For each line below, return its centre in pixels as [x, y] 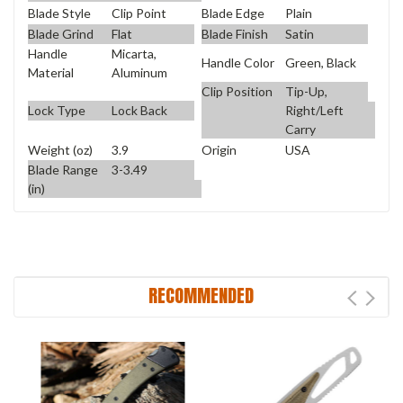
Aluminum [139, 73]
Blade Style [59, 13]
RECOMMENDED [201, 295]
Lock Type [57, 110]
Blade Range [63, 169]
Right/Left [314, 111]
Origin [219, 149]
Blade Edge [233, 13]
